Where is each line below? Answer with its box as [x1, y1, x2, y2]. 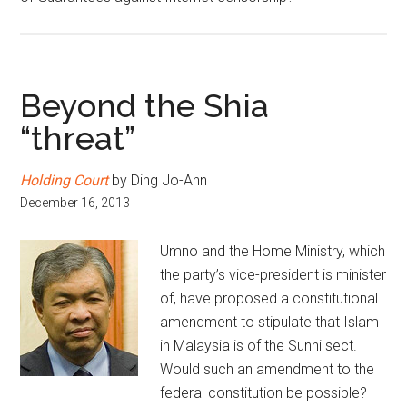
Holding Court [20, 172, 109, 189]
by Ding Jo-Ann [108, 172, 208, 189]
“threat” [20, 119, 136, 157]
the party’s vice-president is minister [160, 266, 387, 283]
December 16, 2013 [20, 195, 131, 210]
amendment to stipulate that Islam [160, 313, 380, 331]
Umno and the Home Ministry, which [160, 243, 386, 260]
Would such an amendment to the [160, 361, 375, 378]
